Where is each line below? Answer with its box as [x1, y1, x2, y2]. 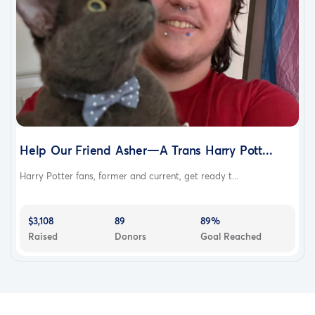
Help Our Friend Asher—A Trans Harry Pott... [20, 141, 273, 158]
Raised [28, 229, 58, 243]
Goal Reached [200, 229, 262, 243]
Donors [114, 229, 146, 243]
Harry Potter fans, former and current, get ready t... [20, 169, 238, 182]
